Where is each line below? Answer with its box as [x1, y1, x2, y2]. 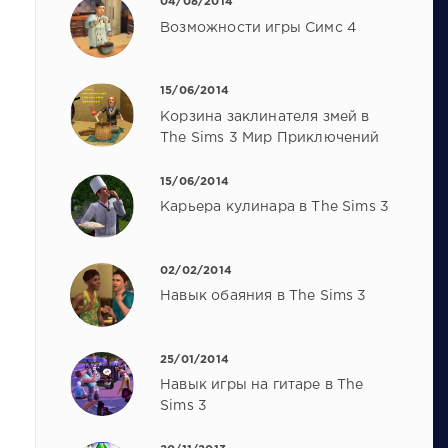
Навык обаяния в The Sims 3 [160, 290, 367, 303]
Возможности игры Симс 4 [160, 21, 357, 34]
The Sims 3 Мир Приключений [160, 131, 380, 144]
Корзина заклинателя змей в [160, 110, 370, 123]
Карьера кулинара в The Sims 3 [160, 201, 390, 214]
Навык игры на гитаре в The [160, 379, 364, 392]
